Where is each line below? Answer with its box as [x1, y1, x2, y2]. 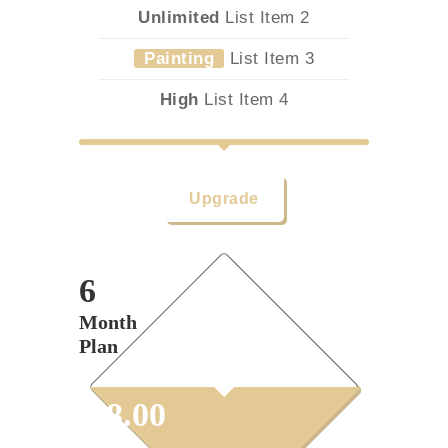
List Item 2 [219, 8, 310, 27]
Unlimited [138, 8, 220, 27]
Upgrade [189, 190, 259, 207]
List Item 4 [198, 90, 289, 109]
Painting [144, 49, 214, 68]
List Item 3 [224, 49, 314, 68]
